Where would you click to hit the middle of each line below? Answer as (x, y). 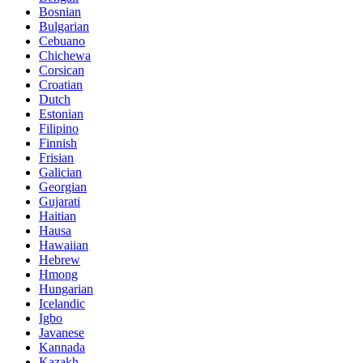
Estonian (61, 113)
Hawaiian (64, 245)
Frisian (56, 157)
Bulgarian (64, 26)
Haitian (58, 216)
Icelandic (62, 303)
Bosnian (60, 11)
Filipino (59, 128)
